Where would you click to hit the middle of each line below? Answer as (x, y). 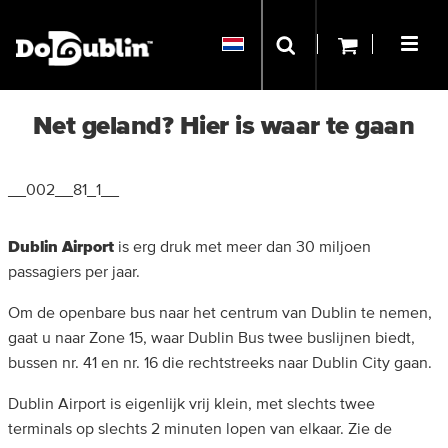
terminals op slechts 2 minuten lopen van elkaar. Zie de (200, 429)
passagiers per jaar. (74, 272)
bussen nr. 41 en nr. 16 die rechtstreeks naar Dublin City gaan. (220, 363)
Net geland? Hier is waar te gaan (224, 126)
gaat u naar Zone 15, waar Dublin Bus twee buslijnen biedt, (211, 338)
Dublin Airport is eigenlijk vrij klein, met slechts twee (191, 404)
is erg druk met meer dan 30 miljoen (242, 247)
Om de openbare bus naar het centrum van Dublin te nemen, (220, 313)
